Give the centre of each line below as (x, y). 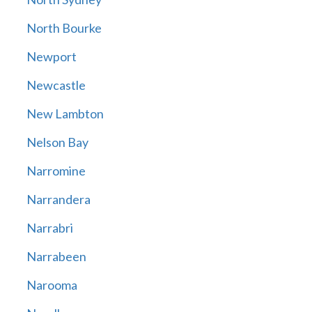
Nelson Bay (57, 142)
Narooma (52, 285)
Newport (51, 57)
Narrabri (49, 228)
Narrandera (58, 200)
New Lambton (65, 114)
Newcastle (56, 85)
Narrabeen (56, 257)
